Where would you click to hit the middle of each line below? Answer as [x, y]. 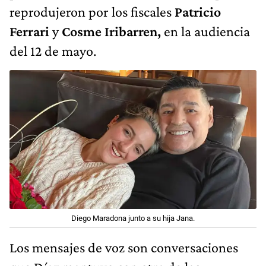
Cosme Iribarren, [111, 31]
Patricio [198, 11]
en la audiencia [205, 31]
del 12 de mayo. [53, 50]
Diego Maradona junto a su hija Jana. [133, 218]
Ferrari [29, 31]
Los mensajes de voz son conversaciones [124, 247]
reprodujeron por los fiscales [92, 11]
